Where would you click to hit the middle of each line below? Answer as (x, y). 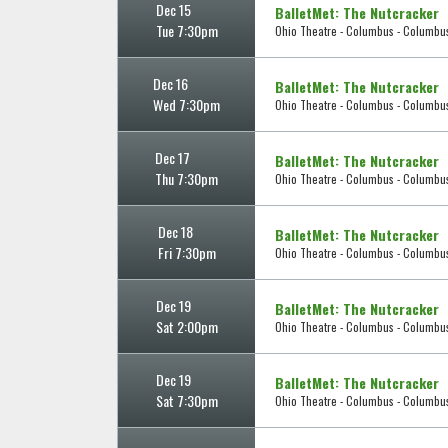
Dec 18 (175, 232)
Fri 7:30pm (186, 253)
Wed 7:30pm (186, 105)
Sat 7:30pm (186, 401)
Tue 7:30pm (186, 31)
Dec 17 (172, 158)
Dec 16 (170, 84)
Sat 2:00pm (186, 327)
